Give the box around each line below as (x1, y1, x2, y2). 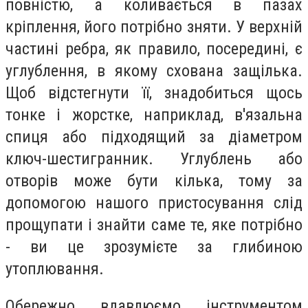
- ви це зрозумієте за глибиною (5, 237, 302, 257)
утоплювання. (5, 259, 104, 279)
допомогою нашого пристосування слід (5, 193, 302, 213)
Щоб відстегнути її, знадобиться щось (5, 83, 302, 103)
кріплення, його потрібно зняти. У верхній (5, 17, 302, 37)
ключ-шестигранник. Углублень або (5, 149, 302, 169)
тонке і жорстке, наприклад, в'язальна (5, 105, 302, 125)
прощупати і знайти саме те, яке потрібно (5, 215, 302, 235)
